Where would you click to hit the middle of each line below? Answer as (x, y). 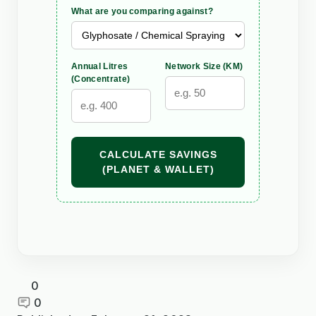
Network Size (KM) (204, 66)
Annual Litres (100, 66)
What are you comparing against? (142, 11)
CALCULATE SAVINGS (158, 154)
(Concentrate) (101, 79)
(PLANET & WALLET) (158, 169)
